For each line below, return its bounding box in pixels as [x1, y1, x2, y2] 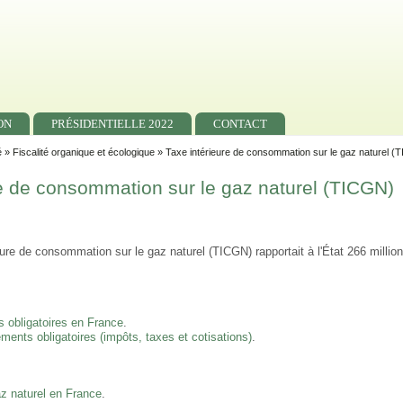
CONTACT [212, 116, 267, 130]
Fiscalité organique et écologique [13, 147, 156, 158]
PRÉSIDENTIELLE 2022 [51, 116, 175, 130]
